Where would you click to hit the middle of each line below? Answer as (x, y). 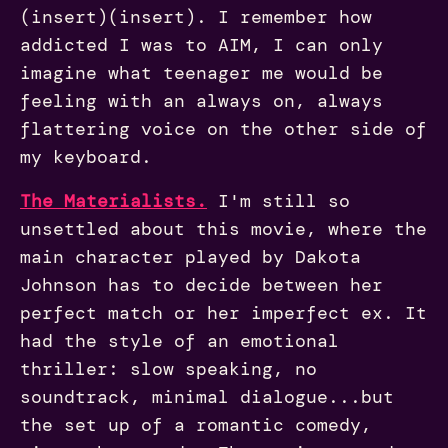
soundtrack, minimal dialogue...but (207, 396)
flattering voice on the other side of (223, 128)
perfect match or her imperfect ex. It (223, 312)
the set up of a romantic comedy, (196, 424)
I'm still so (278, 200)
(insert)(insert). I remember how (196, 16)
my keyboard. (86, 156)
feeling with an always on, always (201, 100)
